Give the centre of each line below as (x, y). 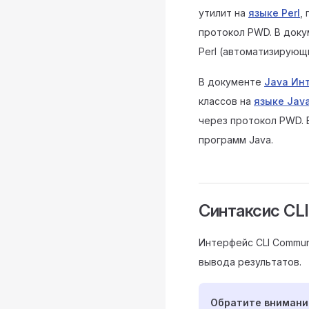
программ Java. (236, 140)
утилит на (223, 13)
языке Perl (274, 13)
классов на (226, 101)
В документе (231, 82)
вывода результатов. (250, 262)
